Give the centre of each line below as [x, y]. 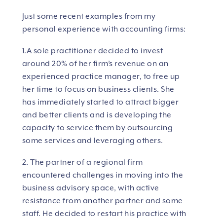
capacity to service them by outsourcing [97, 128]
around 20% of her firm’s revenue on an [95, 64]
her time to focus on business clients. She [98, 90]
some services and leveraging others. [92, 141]
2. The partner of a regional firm [82, 163]
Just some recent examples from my [89, 17]
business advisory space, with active [91, 188]
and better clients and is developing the [97, 115]
